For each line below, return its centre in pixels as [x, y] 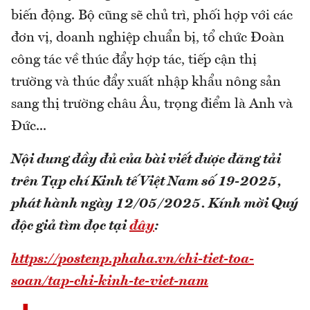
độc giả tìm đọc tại [70, 227]
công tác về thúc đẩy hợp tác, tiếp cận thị [134, 61]
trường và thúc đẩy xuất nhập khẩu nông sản [146, 83]
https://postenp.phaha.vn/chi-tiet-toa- [133, 260]
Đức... [29, 127]
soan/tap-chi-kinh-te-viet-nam [110, 282]
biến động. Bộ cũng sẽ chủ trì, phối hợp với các [152, 16]
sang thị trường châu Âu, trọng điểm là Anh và [152, 105]
